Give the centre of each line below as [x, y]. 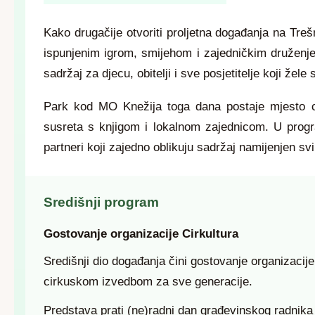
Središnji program [101, 202]
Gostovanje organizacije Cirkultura [141, 234]
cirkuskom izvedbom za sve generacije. [148, 282]
